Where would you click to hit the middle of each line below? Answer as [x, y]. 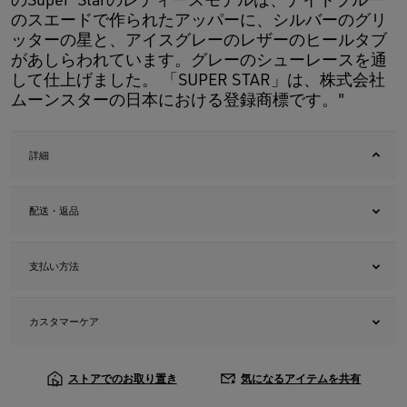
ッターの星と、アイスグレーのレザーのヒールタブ [199, 40]
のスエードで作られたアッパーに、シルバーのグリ [199, 20]
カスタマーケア [64, 322]
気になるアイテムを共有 [301, 379]
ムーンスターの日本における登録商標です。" [178, 99]
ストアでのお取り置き [122, 379]
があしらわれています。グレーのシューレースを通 [199, 60]
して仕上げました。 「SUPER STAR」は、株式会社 [198, 79]
